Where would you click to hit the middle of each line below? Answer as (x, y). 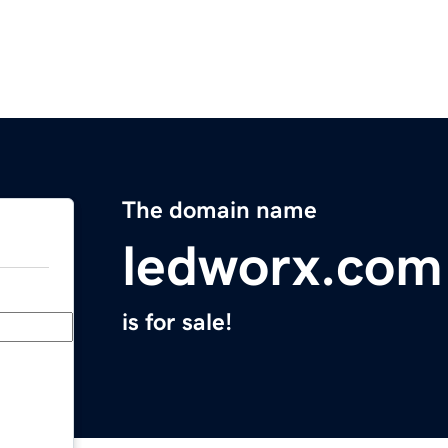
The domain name (219, 210)
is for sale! (177, 322)
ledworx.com (282, 266)
